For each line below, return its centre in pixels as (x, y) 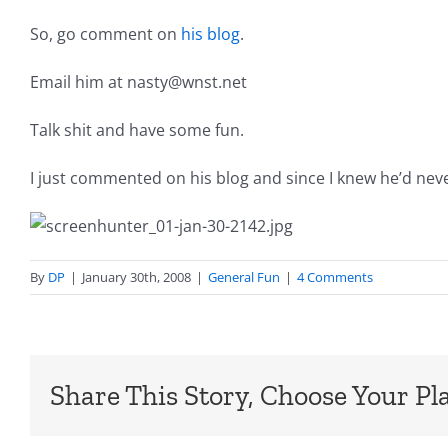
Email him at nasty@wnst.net (138, 82)
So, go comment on (105, 34)
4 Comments (335, 277)
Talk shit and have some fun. (137, 130)
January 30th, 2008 (136, 277)
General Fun (244, 277)
